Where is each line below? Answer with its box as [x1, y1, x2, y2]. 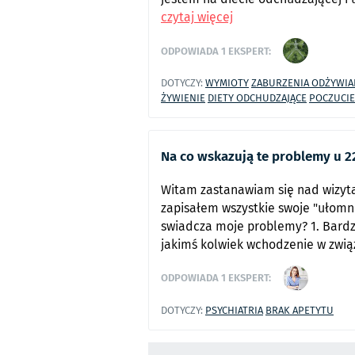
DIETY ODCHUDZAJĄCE [208, 90, 307, 106]
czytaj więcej [161, 8, 233, 27]
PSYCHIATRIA [205, 302, 263, 318]
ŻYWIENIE [161, 90, 205, 106]
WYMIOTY [205, 75, 249, 91]
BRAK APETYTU [265, 302, 334, 318]
